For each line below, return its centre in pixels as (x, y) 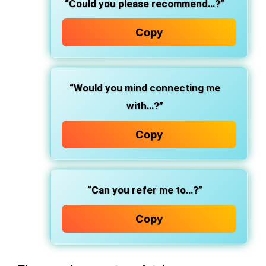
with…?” (145, 106)
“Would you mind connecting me (145, 88)
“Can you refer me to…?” (145, 190)
